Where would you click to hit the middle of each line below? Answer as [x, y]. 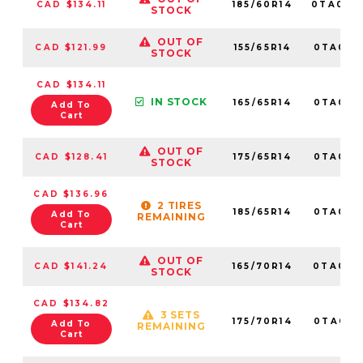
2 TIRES [179, 205]
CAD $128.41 [71, 156]
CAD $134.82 [71, 303]
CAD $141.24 [71, 266]
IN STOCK [179, 102]
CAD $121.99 [71, 47]
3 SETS [180, 314]
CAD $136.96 [71, 194]
